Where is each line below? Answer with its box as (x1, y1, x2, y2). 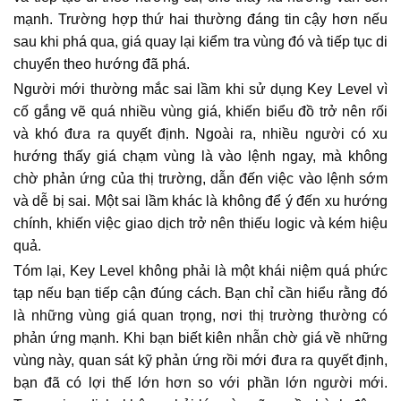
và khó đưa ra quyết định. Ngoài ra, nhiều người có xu (13, 126, 388, 141)
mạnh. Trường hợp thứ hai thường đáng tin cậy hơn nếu (13, 12, 388, 27)
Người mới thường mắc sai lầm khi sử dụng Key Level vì (13, 81, 388, 97)
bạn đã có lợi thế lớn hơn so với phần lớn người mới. (13, 375, 388, 390)
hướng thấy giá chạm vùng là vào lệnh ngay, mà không (13, 149, 388, 164)
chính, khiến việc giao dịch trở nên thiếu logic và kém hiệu (13, 216, 388, 231)
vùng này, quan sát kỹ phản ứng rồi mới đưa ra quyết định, (13, 353, 388, 368)
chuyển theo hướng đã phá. (13, 56, 190, 72)
